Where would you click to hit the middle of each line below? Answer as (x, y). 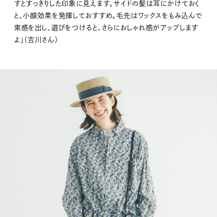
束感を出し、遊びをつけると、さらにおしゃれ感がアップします (106, 28)
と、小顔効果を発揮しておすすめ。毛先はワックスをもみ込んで (108, 16)
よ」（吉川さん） (36, 40)
